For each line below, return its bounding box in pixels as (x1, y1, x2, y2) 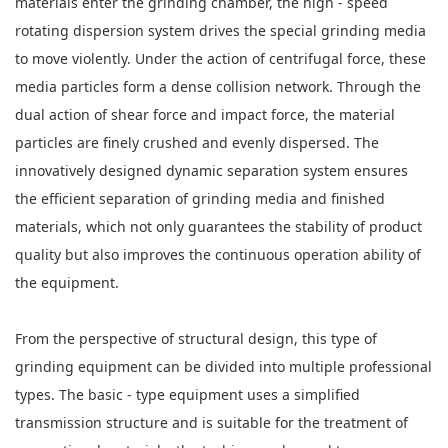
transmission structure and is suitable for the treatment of (15, 413, 408, 432)
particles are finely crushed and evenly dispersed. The (15, 133, 379, 152)
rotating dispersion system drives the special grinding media (15, 21, 426, 40)
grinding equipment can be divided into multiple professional (15, 357, 432, 376)
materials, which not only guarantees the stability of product (15, 217, 422, 236)
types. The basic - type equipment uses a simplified (15, 385, 360, 404)
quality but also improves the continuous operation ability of (15, 245, 421, 264)
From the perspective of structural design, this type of (15, 329, 377, 348)
